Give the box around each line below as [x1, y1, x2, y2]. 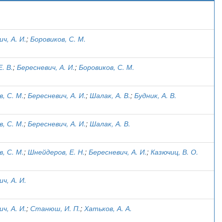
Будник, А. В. [134, 90, 176, 100]
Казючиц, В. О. [151, 147, 198, 157]
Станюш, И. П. [30, 203, 80, 213]
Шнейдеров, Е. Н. [28, 147, 85, 157]
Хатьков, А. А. [84, 203, 132, 213]
